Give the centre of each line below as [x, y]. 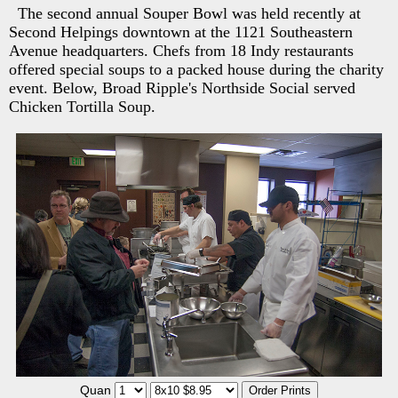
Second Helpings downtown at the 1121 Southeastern [181, 32]
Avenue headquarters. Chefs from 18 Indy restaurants [181, 51]
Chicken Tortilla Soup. [82, 107]
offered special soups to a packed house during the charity [196, 69]
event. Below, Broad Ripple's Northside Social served [182, 88]
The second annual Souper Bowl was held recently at [189, 13]
